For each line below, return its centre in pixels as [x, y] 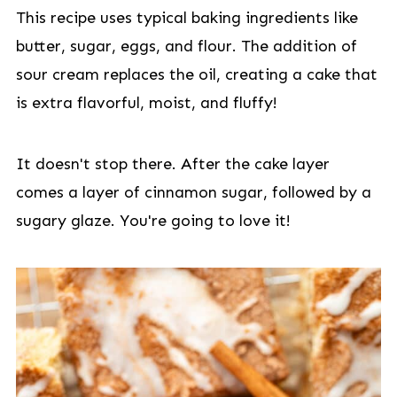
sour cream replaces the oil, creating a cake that [196, 74]
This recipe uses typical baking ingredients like [187, 18]
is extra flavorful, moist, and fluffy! [146, 103]
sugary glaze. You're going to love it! [153, 221]
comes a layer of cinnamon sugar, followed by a [193, 192]
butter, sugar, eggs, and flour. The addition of [186, 46]
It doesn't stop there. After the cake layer [172, 164]
